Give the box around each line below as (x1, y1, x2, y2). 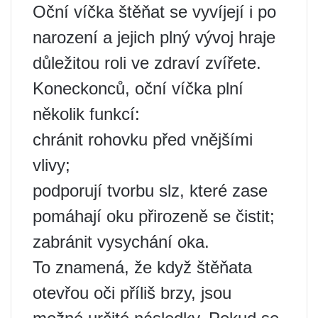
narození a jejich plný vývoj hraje (33, 28, 275, 47)
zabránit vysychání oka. (33, 232, 209, 251)
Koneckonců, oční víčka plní (33, 79, 243, 98)
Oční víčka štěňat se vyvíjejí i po (33, 2, 276, 21)
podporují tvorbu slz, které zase (33, 181, 268, 200)
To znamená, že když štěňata (33, 258, 252, 277)
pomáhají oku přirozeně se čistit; (33, 207, 275, 226)
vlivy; (33, 155, 70, 175)
